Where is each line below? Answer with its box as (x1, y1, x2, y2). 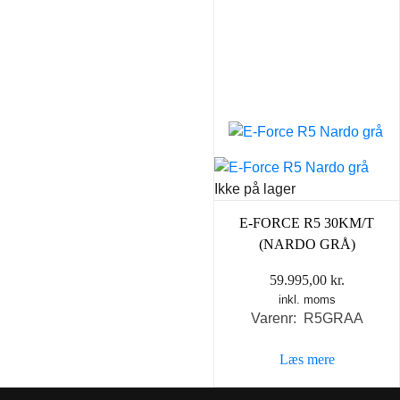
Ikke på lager (214, 181, 296, 197)
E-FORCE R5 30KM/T (239, 215, 374, 231)
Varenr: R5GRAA (250, 311, 363, 327)
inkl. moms (278, 293, 336, 307)
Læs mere (279, 352, 335, 368)
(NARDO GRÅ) (258, 237, 355, 253)
